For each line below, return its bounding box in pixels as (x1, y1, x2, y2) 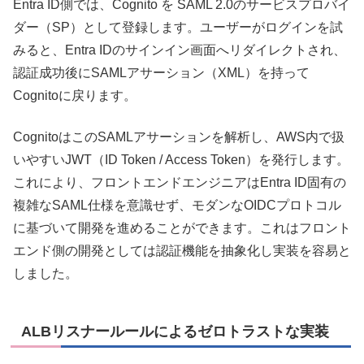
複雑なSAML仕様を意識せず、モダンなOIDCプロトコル (13, 197, 341, 212)
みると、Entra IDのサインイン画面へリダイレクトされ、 (13, 43, 346, 58)
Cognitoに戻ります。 (13, 89, 136, 103)
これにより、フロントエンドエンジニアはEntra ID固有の (13, 175, 346, 189)
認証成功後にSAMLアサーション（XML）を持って (13, 66, 310, 80)
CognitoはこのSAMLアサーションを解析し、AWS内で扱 (13, 129, 344, 144)
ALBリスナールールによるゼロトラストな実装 (21, 323, 329, 340)
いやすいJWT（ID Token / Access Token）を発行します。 (13, 152, 349, 167)
